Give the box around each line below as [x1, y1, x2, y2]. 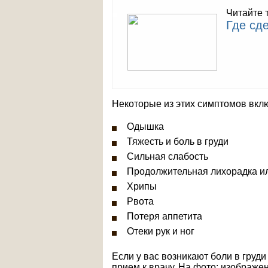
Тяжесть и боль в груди [127, 136, 229, 147]
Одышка [127, 121, 164, 132]
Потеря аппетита [127, 211, 202, 221]
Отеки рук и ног [127, 226, 194, 236]
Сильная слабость [127, 151, 208, 162]
